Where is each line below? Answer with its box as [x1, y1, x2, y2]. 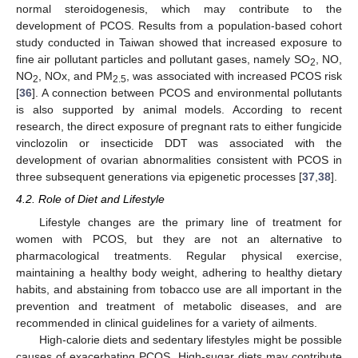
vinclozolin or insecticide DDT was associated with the [16, 137, 342, 150]
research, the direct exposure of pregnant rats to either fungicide [16, 120, 342, 133]
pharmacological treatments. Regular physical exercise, [16, 249, 342, 262]
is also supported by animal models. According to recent [16, 103, 342, 117]
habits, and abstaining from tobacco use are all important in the [16, 282, 342, 296]
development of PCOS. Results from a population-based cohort [16, 19, 342, 33]
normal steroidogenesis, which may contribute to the [16, 2, 342, 16]
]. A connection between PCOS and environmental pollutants [32, 86, 342, 100]
